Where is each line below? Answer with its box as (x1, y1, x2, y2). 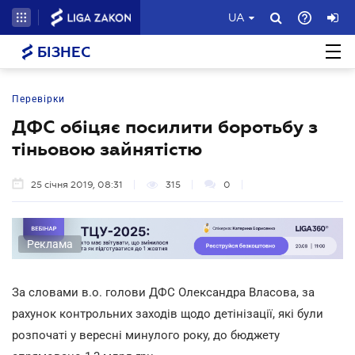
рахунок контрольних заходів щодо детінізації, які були (12, 306, 323, 321)
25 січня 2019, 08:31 (31, 179, 123, 190)
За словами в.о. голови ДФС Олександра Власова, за (12, 284, 315, 300)
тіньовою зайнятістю (12, 139, 202, 159)
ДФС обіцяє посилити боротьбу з (12, 116, 318, 137)
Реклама (27, 237, 73, 250)
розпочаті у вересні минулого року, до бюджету (12, 327, 280, 342)
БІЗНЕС (33, 44, 90, 60)
